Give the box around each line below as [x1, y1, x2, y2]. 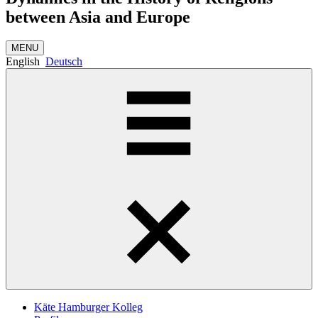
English [6, 55, 40, 68]
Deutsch [45, 55, 82, 68]
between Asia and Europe [6, 7, 190, 26]
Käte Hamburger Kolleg [34, 301, 143, 314]
